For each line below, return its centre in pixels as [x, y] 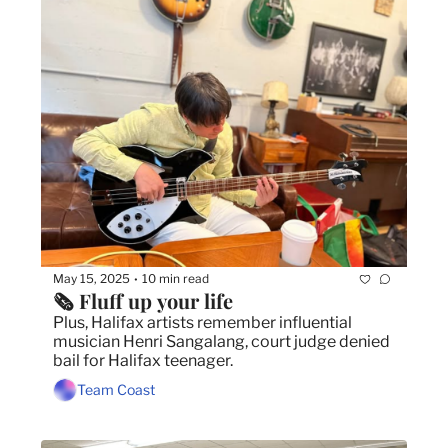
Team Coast [116, 390]
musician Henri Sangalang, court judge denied [221, 341]
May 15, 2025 [91, 279]
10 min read [175, 279]
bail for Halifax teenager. [143, 360]
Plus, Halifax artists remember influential [202, 322]
